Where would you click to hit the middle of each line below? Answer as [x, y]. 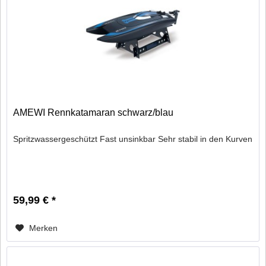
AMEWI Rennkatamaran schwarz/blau [94, 112]
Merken [44, 228]
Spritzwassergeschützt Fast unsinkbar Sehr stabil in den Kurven [133, 139]
